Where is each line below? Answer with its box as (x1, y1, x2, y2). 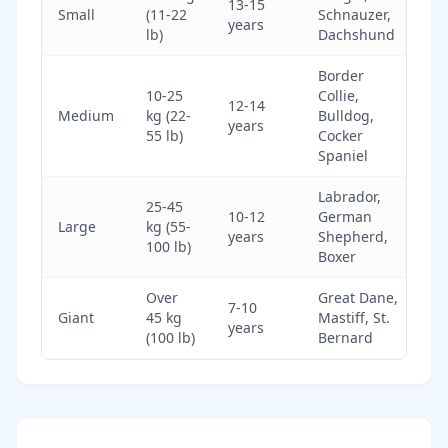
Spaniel (318, 145, 368, 165)
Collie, (318, 85, 359, 105)
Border (318, 65, 364, 85)
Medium (58, 105, 114, 125)
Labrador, (318, 186, 381, 206)
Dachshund (318, 24, 395, 44)
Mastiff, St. (318, 307, 390, 327)
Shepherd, (318, 226, 388, 246)
